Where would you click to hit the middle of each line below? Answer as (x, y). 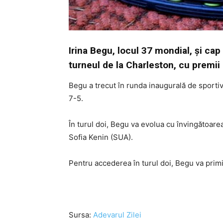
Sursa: (81, 215)
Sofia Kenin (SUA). (101, 137)
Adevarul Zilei (117, 215)
